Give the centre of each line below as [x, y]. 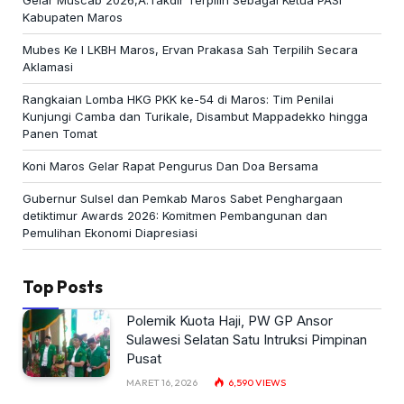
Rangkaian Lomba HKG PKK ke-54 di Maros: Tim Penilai [178, 100]
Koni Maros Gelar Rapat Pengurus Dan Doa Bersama [170, 166]
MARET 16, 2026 [162, 383]
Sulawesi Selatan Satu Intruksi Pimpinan [247, 340]
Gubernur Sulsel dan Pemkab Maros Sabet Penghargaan [183, 199]
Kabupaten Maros [74, 18]
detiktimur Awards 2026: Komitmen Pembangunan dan [175, 216]
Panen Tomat [60, 134]
